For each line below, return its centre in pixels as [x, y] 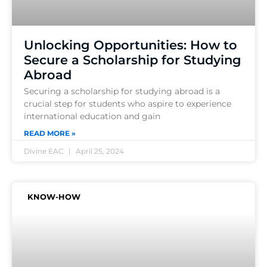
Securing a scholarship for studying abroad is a [122, 91]
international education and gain [92, 116]
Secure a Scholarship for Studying [133, 60]
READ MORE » [50, 133]
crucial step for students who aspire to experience [128, 103]
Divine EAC [45, 151]
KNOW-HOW [54, 196]
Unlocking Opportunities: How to [131, 45]
